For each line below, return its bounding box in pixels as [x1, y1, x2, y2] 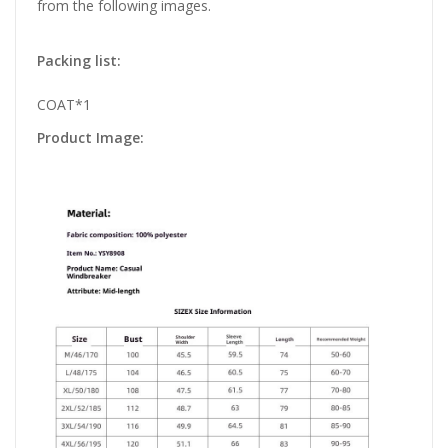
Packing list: [37, 51, 121, 71]
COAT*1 [37, 95, 91, 115]
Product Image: [37, 128, 144, 148]
